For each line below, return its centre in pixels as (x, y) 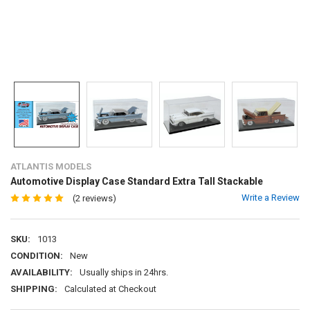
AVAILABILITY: (41, 272)
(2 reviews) (94, 198)
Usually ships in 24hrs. (124, 272)
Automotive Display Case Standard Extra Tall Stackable (136, 181)
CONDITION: (36, 256)
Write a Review (271, 197)
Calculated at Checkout (110, 289)
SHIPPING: (34, 289)
